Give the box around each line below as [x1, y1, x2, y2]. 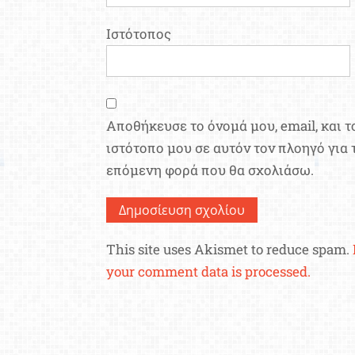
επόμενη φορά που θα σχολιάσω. [106, 160, 315, 179]
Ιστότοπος [106, 24, 172, 43]
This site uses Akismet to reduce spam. [106, 239, 353, 258]
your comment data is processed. [106, 261, 311, 281]
